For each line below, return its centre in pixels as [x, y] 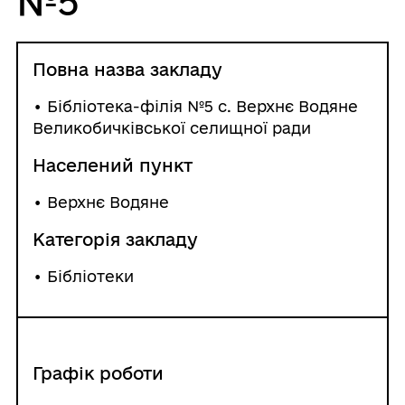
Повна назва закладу [127, 69]
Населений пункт [112, 165]
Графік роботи [98, 373]
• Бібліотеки [83, 276]
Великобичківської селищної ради [171, 127]
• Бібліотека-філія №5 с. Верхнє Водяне [195, 106]
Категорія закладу [115, 239]
